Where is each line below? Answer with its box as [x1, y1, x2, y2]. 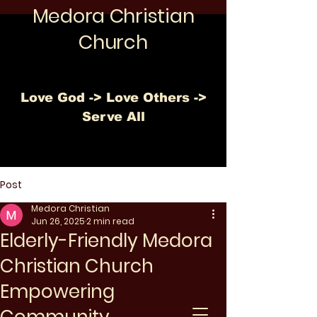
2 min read [86, 215, 134, 227]
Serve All [81, 110, 145, 124]
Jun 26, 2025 [31, 215, 85, 227]
